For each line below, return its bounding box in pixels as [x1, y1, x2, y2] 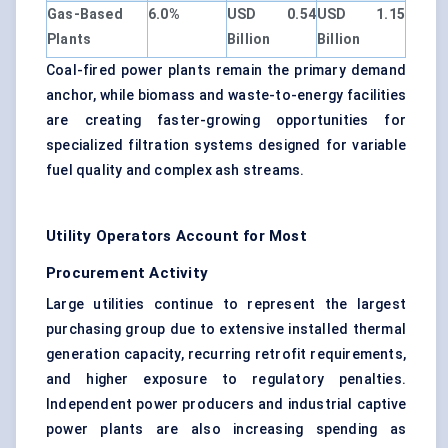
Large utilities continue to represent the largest [46, 296, 406, 313]
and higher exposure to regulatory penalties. [46, 371, 406, 388]
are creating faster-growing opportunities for [46, 112, 406, 129]
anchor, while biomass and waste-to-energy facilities [46, 87, 406, 104]
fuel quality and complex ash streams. [46, 162, 305, 179]
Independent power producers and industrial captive [46, 396, 406, 413]
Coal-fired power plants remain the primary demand [46, 62, 406, 79]
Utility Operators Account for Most [46, 227, 307, 246]
